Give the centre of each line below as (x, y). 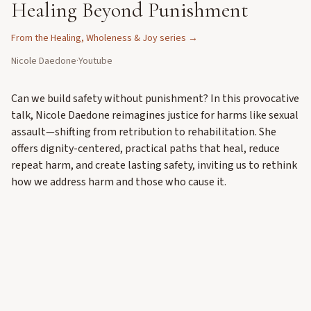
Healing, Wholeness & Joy (104, 39)
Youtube (95, 61)
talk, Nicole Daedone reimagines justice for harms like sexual (155, 116)
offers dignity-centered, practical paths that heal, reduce (145, 149)
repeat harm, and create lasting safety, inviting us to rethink (154, 166)
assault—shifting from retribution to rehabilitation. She (144, 132)
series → (178, 39)
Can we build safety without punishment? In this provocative (155, 99)
